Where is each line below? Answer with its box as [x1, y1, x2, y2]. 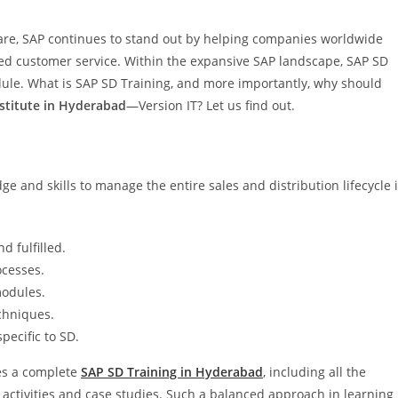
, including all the [263, 362, 366, 380]
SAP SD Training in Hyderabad [81, 362, 263, 380]
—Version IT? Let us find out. [126, 96, 295, 114]
